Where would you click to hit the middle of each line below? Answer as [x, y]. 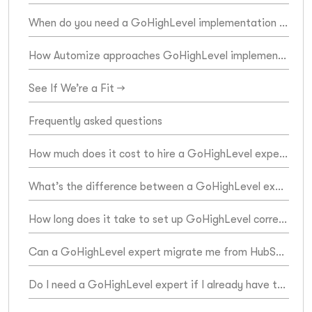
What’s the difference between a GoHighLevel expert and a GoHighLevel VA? [279, 186]
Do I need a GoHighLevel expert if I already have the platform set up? [281, 284]
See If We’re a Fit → [77, 88]
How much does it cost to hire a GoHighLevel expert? [283, 154]
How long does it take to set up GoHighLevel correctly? [283, 219]
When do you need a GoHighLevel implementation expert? [283, 23]
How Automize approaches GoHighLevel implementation [282, 55]
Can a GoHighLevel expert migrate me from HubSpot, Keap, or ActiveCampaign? [280, 252]
